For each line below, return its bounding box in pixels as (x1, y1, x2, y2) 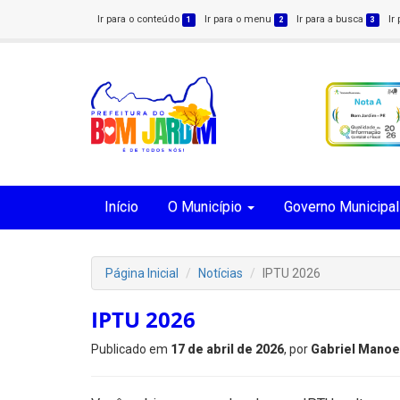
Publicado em (91, 342, 171, 356)
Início (104, 198, 138, 215)
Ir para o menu (204, 13, 275, 25)
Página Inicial (105, 266, 179, 280)
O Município (168, 198, 242, 215)
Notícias (198, 266, 243, 280)
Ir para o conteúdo (97, 13, 182, 25)
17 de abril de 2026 (171, 342, 284, 356)
